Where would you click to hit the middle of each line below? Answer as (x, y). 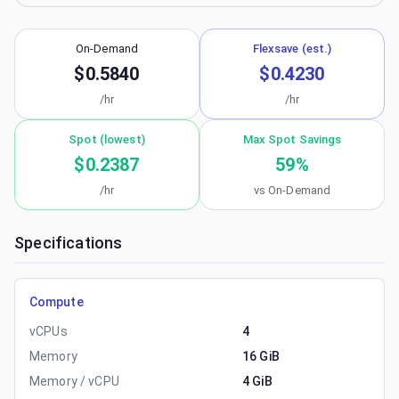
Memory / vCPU (74, 381)
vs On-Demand (292, 190)
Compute (57, 302)
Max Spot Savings (292, 139)
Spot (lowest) (107, 139)
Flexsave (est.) (292, 49)
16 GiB (261, 356)
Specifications (69, 243)
